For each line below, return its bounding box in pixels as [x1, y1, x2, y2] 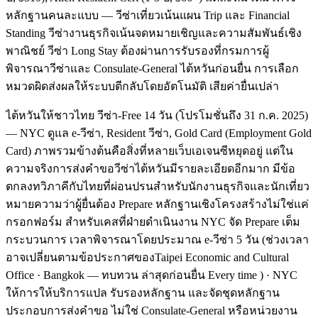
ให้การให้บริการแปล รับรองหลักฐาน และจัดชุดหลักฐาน [6, 286, 280, 299]
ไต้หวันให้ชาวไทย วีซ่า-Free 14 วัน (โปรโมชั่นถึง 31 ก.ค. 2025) [6, 109, 308, 121]
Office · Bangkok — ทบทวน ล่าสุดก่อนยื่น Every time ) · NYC [6, 268, 297, 281]
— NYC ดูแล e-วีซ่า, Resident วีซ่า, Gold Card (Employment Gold [6, 126, 312, 139]
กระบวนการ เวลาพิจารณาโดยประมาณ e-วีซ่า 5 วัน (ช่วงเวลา [6, 233, 309, 246]
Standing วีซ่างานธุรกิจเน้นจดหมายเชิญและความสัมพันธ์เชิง [6, 26, 302, 39]
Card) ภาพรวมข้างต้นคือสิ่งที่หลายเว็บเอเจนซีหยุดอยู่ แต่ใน [6, 144, 293, 157]
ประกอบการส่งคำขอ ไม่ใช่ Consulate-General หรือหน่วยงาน [6, 304, 297, 317]
